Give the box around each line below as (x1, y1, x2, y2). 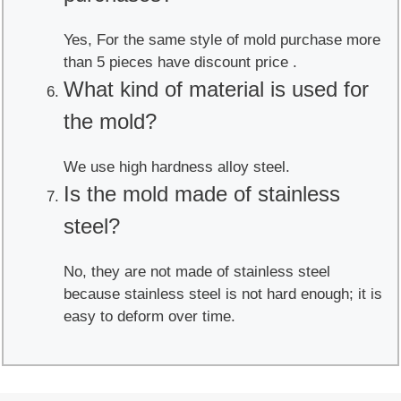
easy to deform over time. (64, 307, 235, 325)
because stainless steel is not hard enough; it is (64, 285, 382, 303)
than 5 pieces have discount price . (64, 53, 297, 71)
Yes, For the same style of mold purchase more (64, 30, 380, 48)
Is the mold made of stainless (64, 181, 340, 206)
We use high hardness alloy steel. (64, 158, 290, 175)
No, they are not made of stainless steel (64, 262, 330, 280)
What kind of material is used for (64, 76, 369, 101)
